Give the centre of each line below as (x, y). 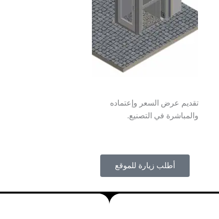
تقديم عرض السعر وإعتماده (154, 103)
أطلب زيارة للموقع (145, 166)
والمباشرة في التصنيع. (163, 116)
